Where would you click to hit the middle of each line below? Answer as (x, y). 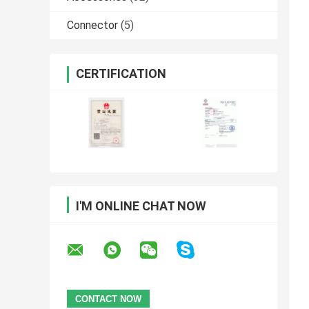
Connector (92, 26)
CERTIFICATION (121, 74)
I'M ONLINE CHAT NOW (141, 206)
